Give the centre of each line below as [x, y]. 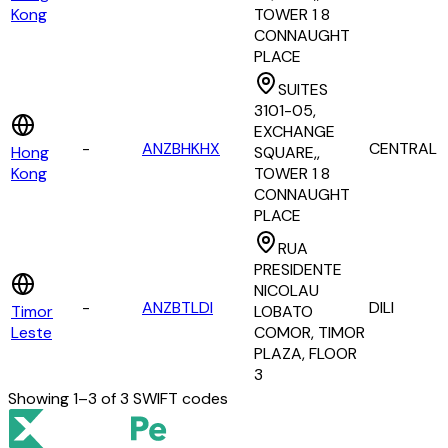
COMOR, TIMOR [309, 333]
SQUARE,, [287, 153]
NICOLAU [286, 291]
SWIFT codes [178, 399]
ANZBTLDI [177, 308]
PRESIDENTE [298, 270]
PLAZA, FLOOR [305, 354]
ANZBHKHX [181, 149]
